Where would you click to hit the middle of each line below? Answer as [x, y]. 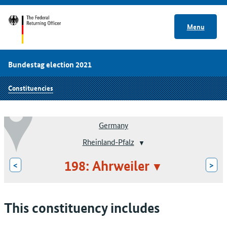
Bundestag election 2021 [50, 65]
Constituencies [31, 87]
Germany [113, 125]
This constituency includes [82, 208]
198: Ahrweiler [107, 166]
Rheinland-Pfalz [108, 142]
